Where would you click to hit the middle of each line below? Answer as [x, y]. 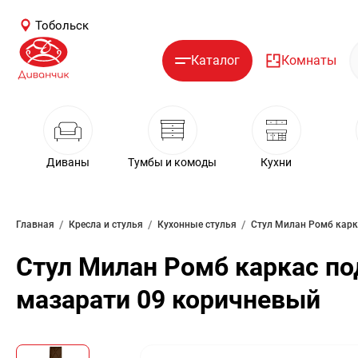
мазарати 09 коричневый [168, 300]
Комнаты [309, 60]
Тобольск [62, 25]
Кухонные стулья [197, 224]
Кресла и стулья [106, 224]
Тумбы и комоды [173, 162]
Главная [35, 224]
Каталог [215, 60]
